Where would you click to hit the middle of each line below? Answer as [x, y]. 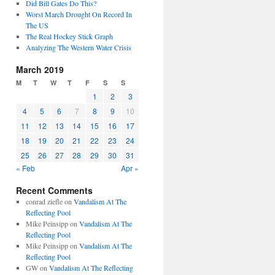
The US [37, 25]
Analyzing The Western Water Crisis [78, 47]
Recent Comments [54, 190]
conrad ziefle [44, 201]
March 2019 [40, 69]
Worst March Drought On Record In [79, 14]
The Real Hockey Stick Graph [69, 36]
